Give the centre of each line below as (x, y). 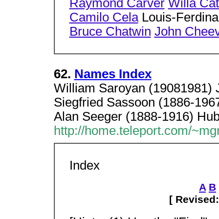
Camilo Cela (104, 17)
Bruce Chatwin (110, 31)
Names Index (113, 74)
